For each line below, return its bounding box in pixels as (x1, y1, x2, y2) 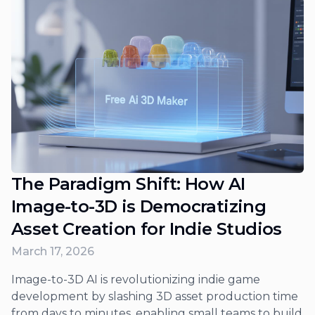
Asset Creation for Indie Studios (11, 218, 282, 239)
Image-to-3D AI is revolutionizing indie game (11, 272, 260, 286)
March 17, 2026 (11, 244, 94, 258)
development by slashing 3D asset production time (11, 289, 298, 303)
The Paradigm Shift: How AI (11, 173, 245, 194)
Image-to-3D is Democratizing (11, 195, 266, 217)
